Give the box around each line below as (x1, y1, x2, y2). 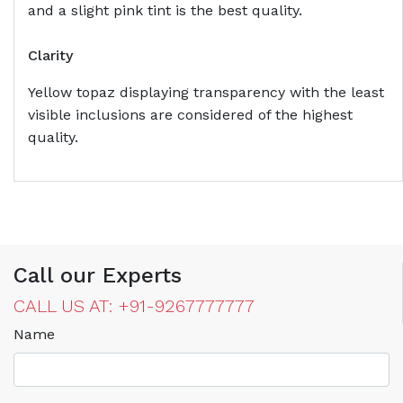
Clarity (28, 46, 73, 64)
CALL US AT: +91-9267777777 (13, 294, 255, 317)
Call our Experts (13, 262, 182, 288)
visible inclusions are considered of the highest (28, 105, 353, 123)
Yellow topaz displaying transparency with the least (28, 83, 384, 101)
